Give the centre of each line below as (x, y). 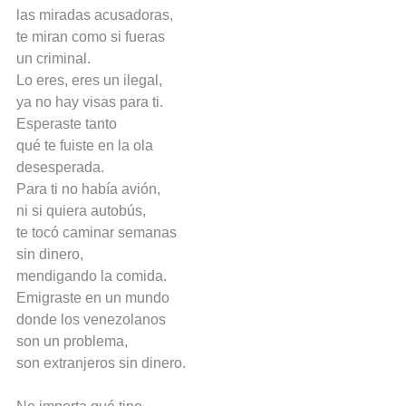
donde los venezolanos (91, 320)
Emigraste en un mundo (93, 298)
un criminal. (53, 59)
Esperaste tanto (67, 124)
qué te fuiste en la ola (85, 146)
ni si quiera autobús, (81, 211)
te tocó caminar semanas (97, 233)
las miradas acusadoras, (95, 15)
